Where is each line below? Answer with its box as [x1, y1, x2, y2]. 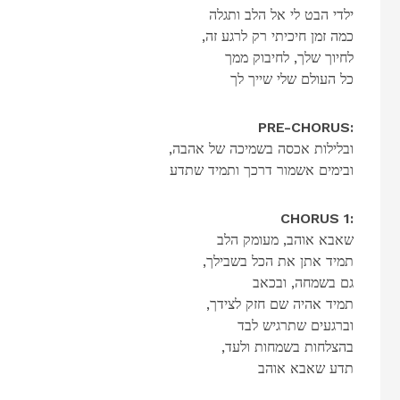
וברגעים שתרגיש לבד [237, 316, 354, 334]
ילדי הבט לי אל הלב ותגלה [208, 5, 354, 23]
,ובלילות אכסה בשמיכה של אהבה [171, 139, 354, 157]
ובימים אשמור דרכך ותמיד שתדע [169, 161, 354, 179]
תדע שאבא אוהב [257, 359, 354, 377]
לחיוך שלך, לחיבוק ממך [224, 48, 354, 66]
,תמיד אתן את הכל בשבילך [205, 252, 354, 270]
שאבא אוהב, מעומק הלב [216, 230, 354, 248]
